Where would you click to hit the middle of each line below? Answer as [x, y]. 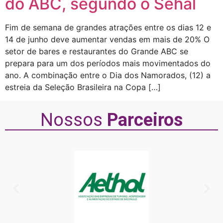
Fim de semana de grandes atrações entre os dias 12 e [108, 28]
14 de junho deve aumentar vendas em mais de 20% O [107, 40]
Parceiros [145, 120]
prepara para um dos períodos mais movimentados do [108, 63]
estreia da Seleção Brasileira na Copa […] [83, 87]
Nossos [74, 120]
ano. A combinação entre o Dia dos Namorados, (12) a [108, 75]
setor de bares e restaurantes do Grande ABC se [97, 52]
